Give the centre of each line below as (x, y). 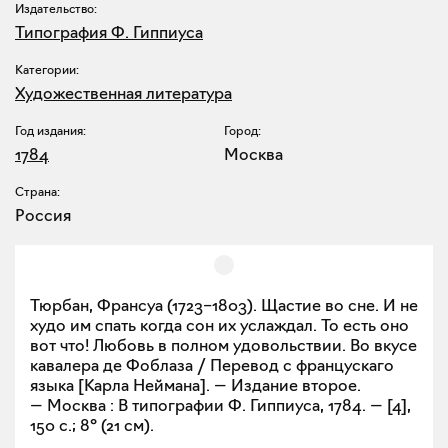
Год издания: (50, 131)
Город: (242, 131)
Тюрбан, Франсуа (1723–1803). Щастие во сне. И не (224, 305)
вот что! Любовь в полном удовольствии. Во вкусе (223, 345)
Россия (43, 215)
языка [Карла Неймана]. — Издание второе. (195, 385)
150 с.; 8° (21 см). (92, 425)
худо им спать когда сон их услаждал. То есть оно (219, 325)
